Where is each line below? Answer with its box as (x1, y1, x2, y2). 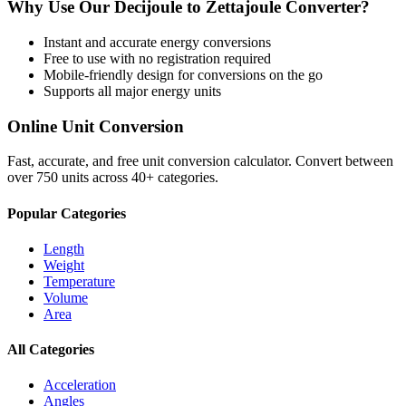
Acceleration (43, 377, 116, 393)
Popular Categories (7, 205, 126, 221)
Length (43, 240, 84, 256)
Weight (43, 256, 84, 273)
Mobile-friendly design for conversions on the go (43, 66, 323, 82)
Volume (43, 289, 88, 305)
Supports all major (43, 82, 151, 99)
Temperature (43, 273, 115, 289)
